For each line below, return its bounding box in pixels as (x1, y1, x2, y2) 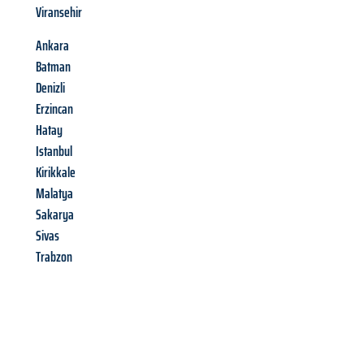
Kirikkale (36, 161, 76, 184)
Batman (36, 55, 71, 79)
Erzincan (36, 97, 73, 121)
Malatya (36, 182, 73, 206)
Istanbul (36, 140, 72, 163)
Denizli (36, 76, 65, 100)
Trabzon (36, 245, 72, 269)
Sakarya (36, 203, 74, 227)
